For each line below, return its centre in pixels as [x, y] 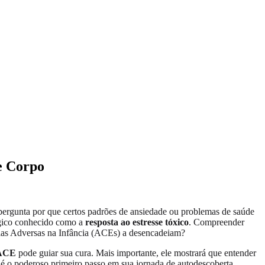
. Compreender [216, 222]
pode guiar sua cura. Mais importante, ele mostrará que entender [136, 253]
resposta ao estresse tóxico [137, 222]
